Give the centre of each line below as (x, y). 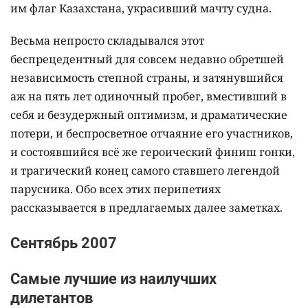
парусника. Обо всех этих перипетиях (115, 189)
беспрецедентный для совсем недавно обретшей (147, 59)
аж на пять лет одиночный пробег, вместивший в (148, 96)
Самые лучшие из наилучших (113, 278)
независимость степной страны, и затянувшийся (147, 77)
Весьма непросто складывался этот (107, 40)
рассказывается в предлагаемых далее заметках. (146, 207)
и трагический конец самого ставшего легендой (145, 170)
